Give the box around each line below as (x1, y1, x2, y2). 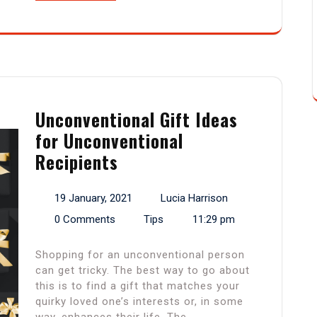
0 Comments (54, 213, 115, 226)
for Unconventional (35, 127, 183, 154)
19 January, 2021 (54, 192, 132, 205)
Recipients (35, 149, 118, 175)
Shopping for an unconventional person (35, 248, 245, 262)
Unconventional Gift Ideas (35, 106, 238, 133)
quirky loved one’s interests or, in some (35, 295, 243, 309)
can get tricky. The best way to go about (35, 264, 250, 277)
